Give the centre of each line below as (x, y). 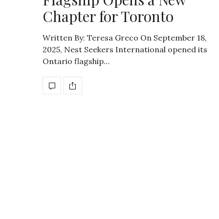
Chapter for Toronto (108, 16)
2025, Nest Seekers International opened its (125, 49)
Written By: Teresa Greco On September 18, (125, 38)
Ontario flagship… (76, 61)
